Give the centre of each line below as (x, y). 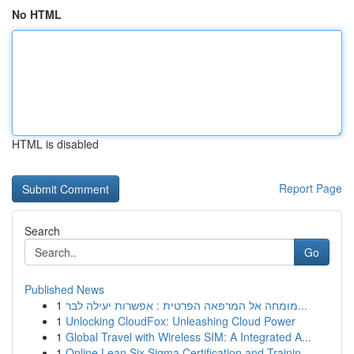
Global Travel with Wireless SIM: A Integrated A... (188, 337)
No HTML (37, 14)
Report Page (311, 188)
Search (42, 231)
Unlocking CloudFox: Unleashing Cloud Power (181, 321)
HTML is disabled (55, 144)
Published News (64, 289)
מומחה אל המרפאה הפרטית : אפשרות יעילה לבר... (303, 305)
